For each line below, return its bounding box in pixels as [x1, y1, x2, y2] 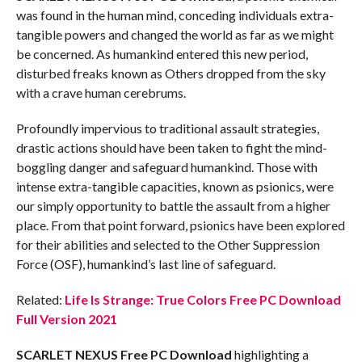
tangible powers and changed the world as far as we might [15, 27, 334, 42]
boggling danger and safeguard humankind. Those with [15, 159, 318, 175]
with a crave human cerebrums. [15, 85, 186, 100]
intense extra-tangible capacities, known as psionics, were [15, 179, 334, 194]
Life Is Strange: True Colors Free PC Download [64, 292, 341, 307]
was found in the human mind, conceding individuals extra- [15, 7, 334, 23]
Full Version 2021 [15, 311, 117, 326]
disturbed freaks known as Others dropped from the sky [15, 65, 326, 81]
